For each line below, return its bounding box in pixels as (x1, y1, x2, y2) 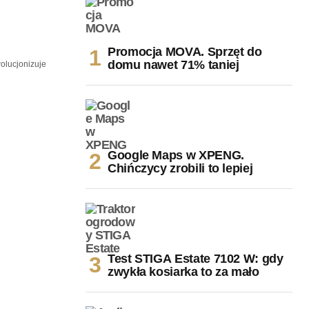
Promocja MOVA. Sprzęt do (108, 44, 262, 59)
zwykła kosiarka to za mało (108, 264, 259, 279)
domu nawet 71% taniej (108, 57, 239, 72)
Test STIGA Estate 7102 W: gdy (108, 251, 283, 266)
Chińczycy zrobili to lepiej (108, 161, 253, 175)
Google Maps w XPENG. (108, 148, 244, 162)
